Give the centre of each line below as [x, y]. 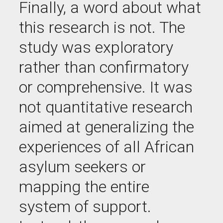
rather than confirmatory [104, 67]
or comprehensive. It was [106, 87]
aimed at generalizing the [107, 127]
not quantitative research [106, 107]
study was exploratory [96, 47]
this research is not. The [102, 27]
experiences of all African [107, 147]
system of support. [85, 207]
